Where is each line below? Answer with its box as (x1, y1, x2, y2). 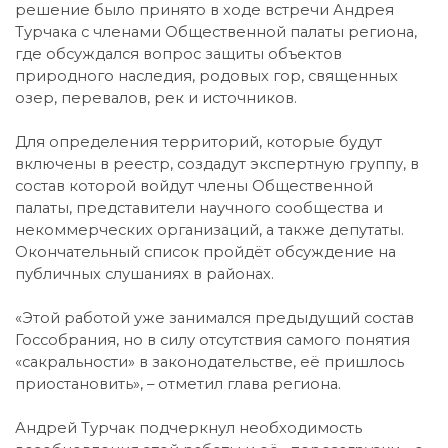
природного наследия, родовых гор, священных (15, 66, 398, 85)
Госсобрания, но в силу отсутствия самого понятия (15, 330, 410, 349)
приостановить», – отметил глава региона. (15, 374, 341, 393)
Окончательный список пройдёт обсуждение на (15, 242, 396, 261)
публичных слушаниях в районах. (15, 264, 274, 283)
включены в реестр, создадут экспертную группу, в (15, 154, 419, 173)
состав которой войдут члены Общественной (15, 176, 373, 195)
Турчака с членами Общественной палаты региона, (15, 22, 417, 41)
